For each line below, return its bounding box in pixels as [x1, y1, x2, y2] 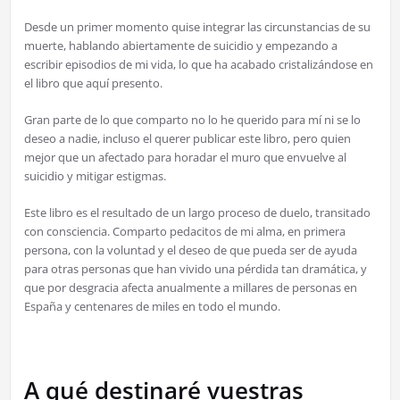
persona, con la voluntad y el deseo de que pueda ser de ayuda [23, 242, 357, 259]
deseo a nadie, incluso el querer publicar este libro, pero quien [23, 130, 351, 147]
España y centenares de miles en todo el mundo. [23, 298, 280, 315]
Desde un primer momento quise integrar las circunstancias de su [23, 19, 371, 36]
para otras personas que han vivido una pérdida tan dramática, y [23, 261, 367, 278]
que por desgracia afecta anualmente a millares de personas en [23, 279, 357, 296]
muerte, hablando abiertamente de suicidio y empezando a [23, 37, 337, 54]
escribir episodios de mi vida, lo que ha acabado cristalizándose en [23, 56, 373, 73]
